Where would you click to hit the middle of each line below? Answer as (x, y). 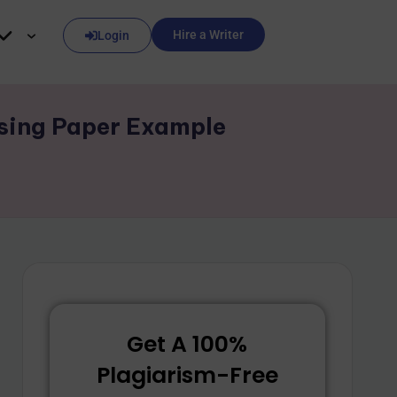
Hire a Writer (208, 35)
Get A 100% (187, 344)
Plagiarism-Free (187, 375)
